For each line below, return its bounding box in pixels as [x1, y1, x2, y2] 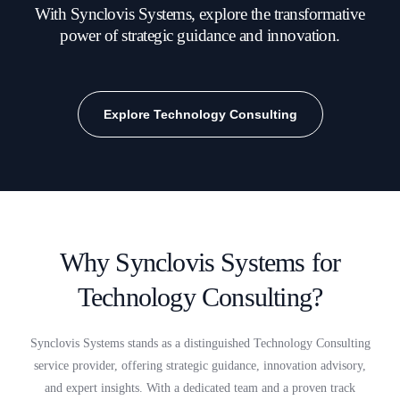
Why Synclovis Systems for [59, 247, 341, 277]
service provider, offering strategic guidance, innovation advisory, [34, 359, 366, 372]
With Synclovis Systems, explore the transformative [35, 4, 365, 23]
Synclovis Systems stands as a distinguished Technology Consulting [29, 337, 371, 350]
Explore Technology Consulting [103, 107, 297, 121]
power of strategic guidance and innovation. [60, 26, 340, 45]
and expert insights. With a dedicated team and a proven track [45, 381, 355, 395]
